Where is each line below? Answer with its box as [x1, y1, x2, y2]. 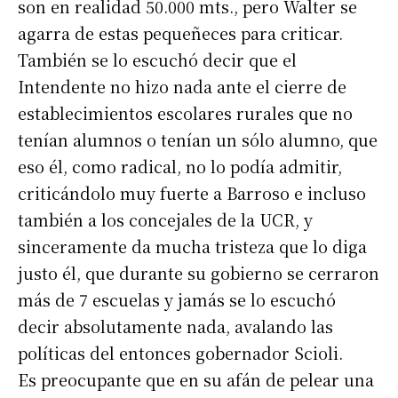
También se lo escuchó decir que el [18, 48, 297, 72]
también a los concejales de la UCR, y [18, 208, 313, 232]
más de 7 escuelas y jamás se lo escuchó [18, 288, 336, 312]
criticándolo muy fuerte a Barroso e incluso [18, 181, 366, 205]
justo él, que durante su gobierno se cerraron [18, 261, 379, 285]
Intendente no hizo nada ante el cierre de [18, 75, 346, 99]
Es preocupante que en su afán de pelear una [18, 368, 374, 392]
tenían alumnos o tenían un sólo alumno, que [18, 128, 378, 152]
